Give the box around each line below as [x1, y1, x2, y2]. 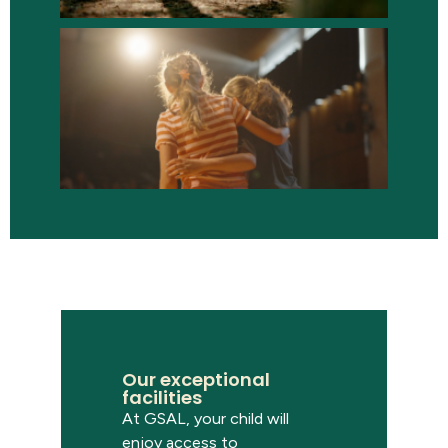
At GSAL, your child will [122, 409, 289, 429]
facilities [122, 385, 202, 411]
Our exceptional [122, 367, 270, 393]
